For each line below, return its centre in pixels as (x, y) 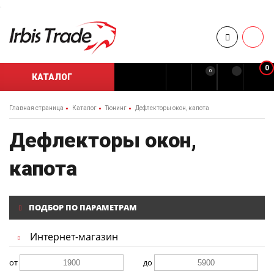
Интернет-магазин (74, 237)
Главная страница (36, 108)
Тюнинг (116, 108)
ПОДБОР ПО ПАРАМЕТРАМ (82, 208)
